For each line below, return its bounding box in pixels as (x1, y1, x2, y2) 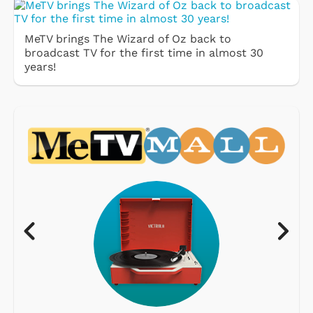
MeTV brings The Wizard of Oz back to (24, 31, 231, 45)
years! (24, 59, 56, 73)
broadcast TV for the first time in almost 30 (24, 45, 263, 59)
